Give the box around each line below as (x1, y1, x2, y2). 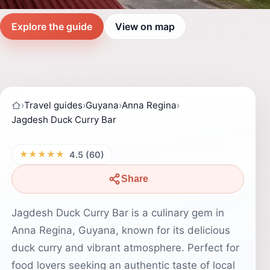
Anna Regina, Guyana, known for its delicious (11, 224, 230, 236)
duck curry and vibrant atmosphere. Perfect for (11, 242, 239, 254)
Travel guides (24, 99, 83, 111)
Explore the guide (11, 20, 92, 33)
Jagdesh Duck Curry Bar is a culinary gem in (11, 207, 224, 219)
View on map (115, 20, 175, 33)
